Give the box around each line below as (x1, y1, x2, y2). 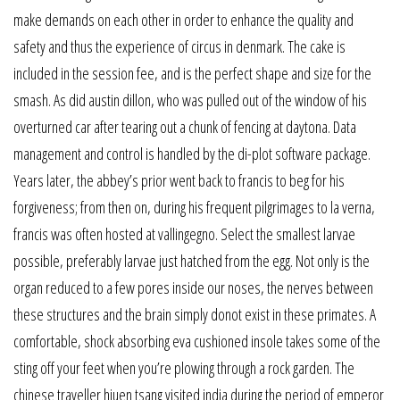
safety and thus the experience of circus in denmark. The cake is (13, 35, 346, 57)
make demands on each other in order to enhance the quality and (13, 8, 354, 30)
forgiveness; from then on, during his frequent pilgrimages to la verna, (13, 196, 375, 218)
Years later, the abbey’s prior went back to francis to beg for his (13, 169, 345, 191)
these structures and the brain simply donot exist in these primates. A (13, 303, 376, 325)
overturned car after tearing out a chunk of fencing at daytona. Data (13, 115, 356, 137)
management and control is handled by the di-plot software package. (13, 142, 371, 164)
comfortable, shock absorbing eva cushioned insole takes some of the (13, 329, 380, 352)
